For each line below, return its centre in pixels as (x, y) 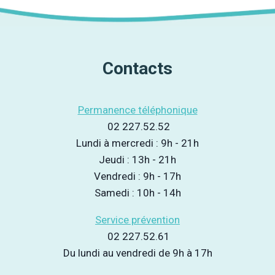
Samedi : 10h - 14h (137, 193)
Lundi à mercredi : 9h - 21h (137, 143)
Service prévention (137, 220)
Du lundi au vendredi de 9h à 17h (137, 253)
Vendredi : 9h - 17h (137, 176)
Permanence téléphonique (137, 110)
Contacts (137, 69)
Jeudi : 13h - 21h (137, 160)
